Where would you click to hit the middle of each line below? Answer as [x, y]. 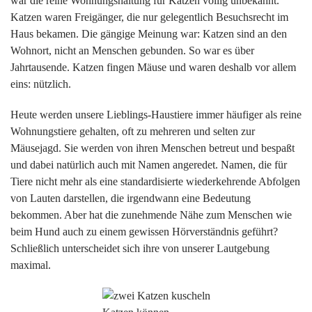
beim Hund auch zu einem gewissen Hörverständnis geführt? [144, 232]
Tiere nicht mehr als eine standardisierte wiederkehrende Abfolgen [155, 182]
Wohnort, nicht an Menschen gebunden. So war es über [132, 51]
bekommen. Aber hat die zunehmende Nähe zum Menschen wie [151, 215]
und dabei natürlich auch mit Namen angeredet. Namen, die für [149, 165]
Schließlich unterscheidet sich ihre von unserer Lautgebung [140, 249]
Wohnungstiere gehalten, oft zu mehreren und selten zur [133, 132]
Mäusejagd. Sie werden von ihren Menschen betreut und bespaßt [153, 148]
